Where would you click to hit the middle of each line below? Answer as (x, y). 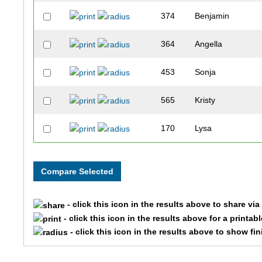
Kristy (205, 100)
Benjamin (212, 16)
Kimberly (211, 213)
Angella (209, 44)
